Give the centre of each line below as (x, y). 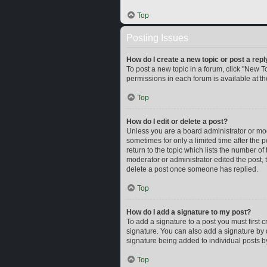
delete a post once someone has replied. (192, 169)
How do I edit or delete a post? (177, 122)
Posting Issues (157, 38)
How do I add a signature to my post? (189, 212)
